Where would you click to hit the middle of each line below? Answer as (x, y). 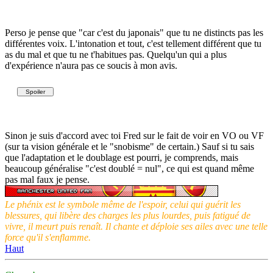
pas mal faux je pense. (47, 179)
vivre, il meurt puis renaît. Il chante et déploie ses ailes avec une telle (136, 226)
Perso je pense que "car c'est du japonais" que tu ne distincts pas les (134, 32)
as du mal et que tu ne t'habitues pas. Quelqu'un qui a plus (116, 54)
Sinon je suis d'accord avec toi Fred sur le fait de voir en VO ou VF (134, 135)
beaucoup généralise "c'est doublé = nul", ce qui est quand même (129, 168)
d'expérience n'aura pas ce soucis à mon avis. (91, 65)
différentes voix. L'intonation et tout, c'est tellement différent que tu (133, 43)
